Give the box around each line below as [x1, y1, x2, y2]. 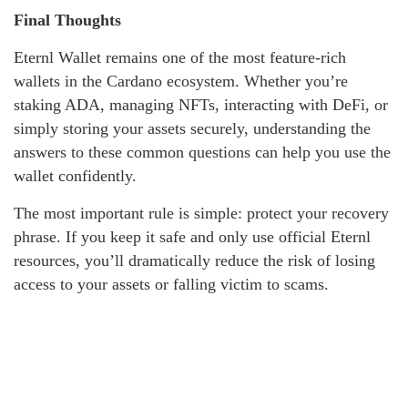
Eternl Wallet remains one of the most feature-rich [14, 47, 346, 66]
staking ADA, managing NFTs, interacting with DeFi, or [14, 95, 388, 114]
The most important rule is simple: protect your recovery [14, 203, 389, 222]
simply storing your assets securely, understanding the [14, 118, 371, 138]
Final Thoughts [14, 10, 121, 29]
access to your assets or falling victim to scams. [14, 274, 329, 293]
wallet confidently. [14, 166, 137, 185]
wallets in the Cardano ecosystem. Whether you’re [14, 71, 348, 90]
